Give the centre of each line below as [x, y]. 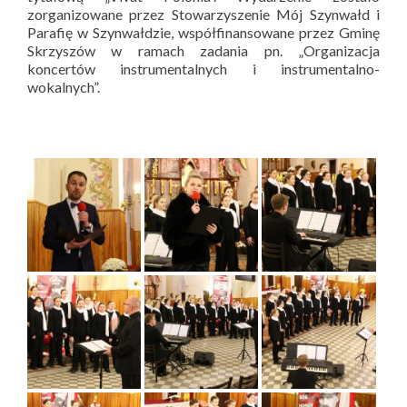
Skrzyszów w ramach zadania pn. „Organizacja [203, 50]
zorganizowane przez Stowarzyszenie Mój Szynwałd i [203, 14]
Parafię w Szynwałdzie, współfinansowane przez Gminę [203, 32]
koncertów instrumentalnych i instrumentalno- [203, 69]
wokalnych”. [64, 87]
